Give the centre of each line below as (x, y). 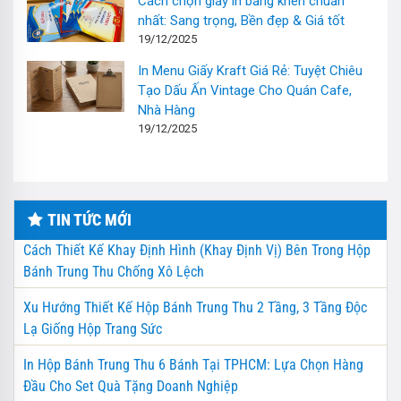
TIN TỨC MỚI (90, 220)
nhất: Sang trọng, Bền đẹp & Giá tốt (242, 21)
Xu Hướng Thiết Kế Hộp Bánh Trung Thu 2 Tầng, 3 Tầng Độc (195, 308)
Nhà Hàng (167, 111)
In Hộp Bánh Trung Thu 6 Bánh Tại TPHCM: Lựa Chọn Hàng (193, 365)
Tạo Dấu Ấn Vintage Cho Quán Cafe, (245, 91)
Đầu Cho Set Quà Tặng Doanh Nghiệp (131, 387)
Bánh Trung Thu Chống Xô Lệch (114, 272)
